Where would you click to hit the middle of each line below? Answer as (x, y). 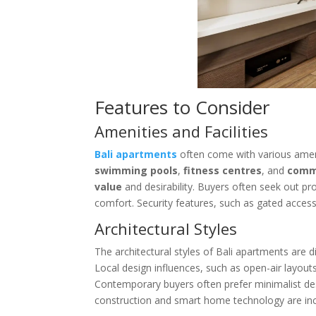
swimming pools (136, 170)
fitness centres (223, 170)
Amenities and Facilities (182, 131)
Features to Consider (182, 107)
